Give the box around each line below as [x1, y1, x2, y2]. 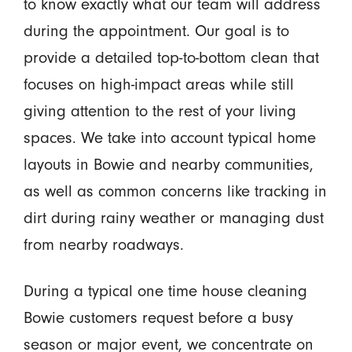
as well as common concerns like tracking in [23, 181, 327, 200]
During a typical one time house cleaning [23, 281, 307, 300]
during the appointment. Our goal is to [23, 21, 289, 40]
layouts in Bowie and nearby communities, [23, 155, 313, 174]
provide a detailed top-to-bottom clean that [23, 48, 319, 67]
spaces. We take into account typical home [23, 128, 316, 147]
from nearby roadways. [23, 235, 184, 254]
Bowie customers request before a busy [23, 308, 293, 327]
